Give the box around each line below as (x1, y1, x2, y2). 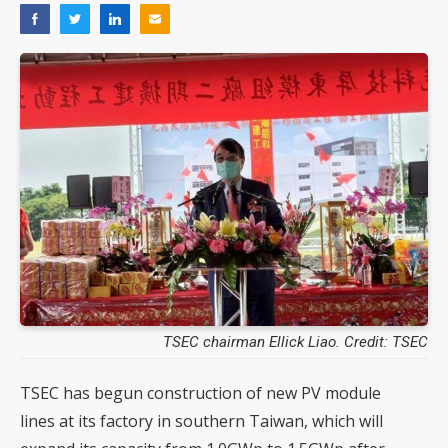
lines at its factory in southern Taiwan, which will (20, 409, 383, 432)
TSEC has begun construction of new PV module (20, 381, 381, 404)
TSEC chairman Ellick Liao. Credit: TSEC (163, 332, 428, 351)
